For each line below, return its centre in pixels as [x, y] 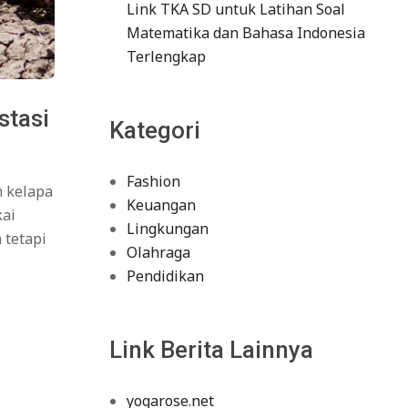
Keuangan [161, 205]
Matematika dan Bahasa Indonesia [245, 33]
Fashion [153, 181]
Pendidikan [165, 276]
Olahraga [158, 252]
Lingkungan [167, 229]
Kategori [154, 130]
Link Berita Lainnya [211, 350]
